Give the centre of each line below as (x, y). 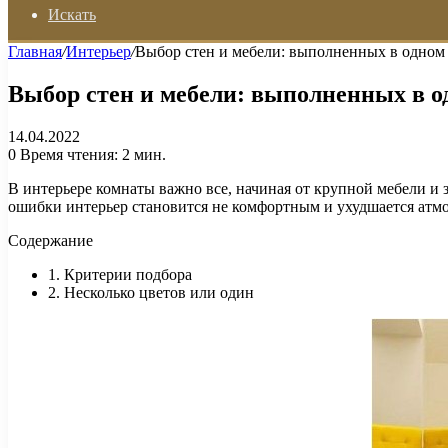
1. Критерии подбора (120, 274)
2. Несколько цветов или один (151, 292)
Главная (35, 51)
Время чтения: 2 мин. (91, 154)
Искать (72, 14)
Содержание (50, 240)
